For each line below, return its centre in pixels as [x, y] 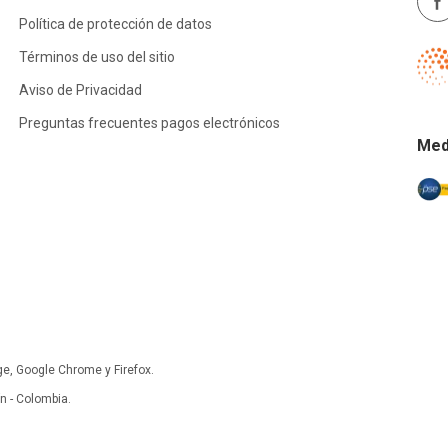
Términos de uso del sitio [96, 57]
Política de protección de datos [115, 24]
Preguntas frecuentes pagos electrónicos [149, 123]
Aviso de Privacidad [80, 90]
